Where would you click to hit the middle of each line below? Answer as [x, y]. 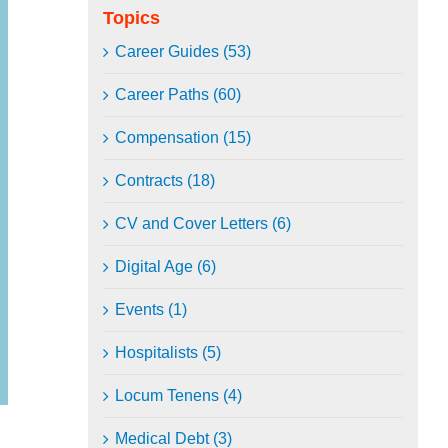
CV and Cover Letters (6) [203, 223]
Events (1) [151, 309]
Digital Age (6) [165, 266]
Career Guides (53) [183, 51]
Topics [131, 18]
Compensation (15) [183, 137]
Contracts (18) [165, 180]
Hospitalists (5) [168, 352]
